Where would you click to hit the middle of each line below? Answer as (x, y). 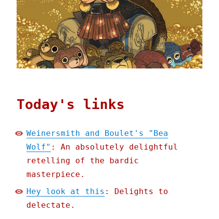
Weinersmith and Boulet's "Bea (98, 133)
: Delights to (137, 192)
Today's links (71, 105)
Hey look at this (66, 192)
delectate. (51, 205)
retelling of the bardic (83, 161)
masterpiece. (56, 175)
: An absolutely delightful (115, 147)
